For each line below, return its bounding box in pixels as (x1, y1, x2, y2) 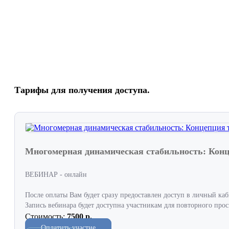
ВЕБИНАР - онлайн (25, 170, 87, 178)
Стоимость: (25, 212, 65, 221)
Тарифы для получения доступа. (14, 85, 150, 96)
